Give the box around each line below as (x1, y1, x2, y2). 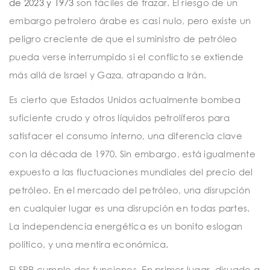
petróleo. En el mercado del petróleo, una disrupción (9, 184, 250, 196)
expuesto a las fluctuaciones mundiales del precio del (9, 166, 253, 178)
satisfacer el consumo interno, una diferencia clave (9, 130, 242, 142)
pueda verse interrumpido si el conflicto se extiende (9, 51, 243, 62)
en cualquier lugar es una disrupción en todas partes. (9, 202, 250, 214)
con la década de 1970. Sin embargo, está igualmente (9, 148, 256, 160)
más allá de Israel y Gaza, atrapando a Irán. (9, 69, 206, 80)
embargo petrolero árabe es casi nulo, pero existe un (9, 14, 251, 26)
